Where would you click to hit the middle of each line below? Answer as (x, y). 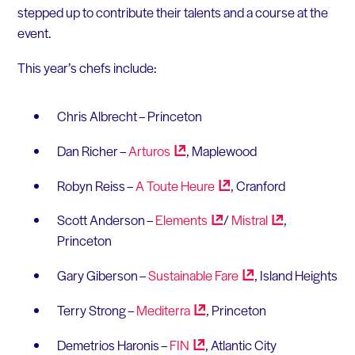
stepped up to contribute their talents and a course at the (172, 12)
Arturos (149, 151)
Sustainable (181, 275)
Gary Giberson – (102, 275)
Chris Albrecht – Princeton (129, 116)
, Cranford (258, 185)
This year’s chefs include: (87, 68)
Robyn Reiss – (96, 185)
